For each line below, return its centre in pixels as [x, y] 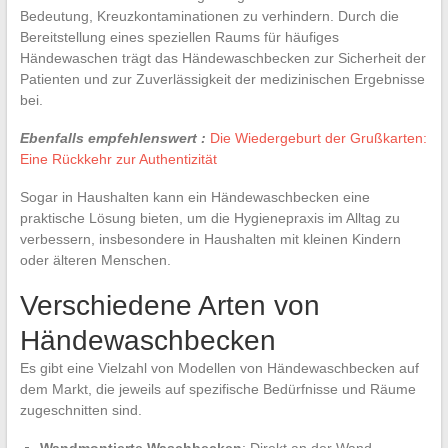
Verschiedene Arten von [169, 305]
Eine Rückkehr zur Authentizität [118, 158]
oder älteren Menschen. [95, 259]
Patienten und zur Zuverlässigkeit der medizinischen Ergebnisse [222, 78]
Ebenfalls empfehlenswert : [112, 137]
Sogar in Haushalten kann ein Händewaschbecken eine [194, 196]
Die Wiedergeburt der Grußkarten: [318, 137]
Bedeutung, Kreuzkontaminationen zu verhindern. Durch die [209, 15]
